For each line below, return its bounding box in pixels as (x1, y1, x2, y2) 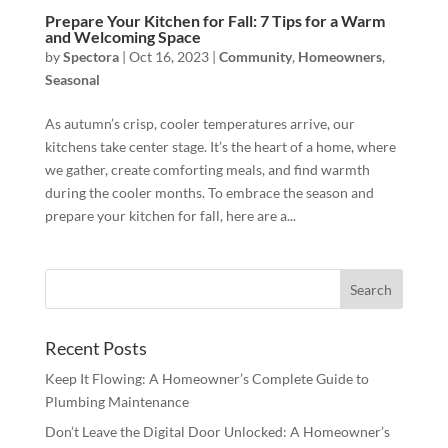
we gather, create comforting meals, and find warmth (44, 161, 370, 179)
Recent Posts (44, 337, 147, 360)
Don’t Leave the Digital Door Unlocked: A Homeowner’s (44, 423, 390, 441)
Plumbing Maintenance (44, 393, 189, 411)
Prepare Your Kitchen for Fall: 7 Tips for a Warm (44, 11, 385, 31)
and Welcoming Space (44, 27, 201, 47)
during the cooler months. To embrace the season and (44, 184, 374, 202)
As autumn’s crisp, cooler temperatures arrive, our (44, 115, 355, 133)
